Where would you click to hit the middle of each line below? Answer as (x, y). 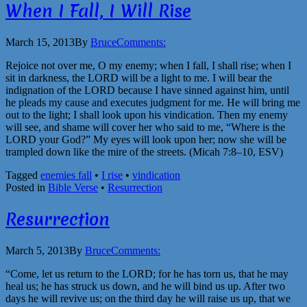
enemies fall (66, 175)
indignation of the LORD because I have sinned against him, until (147, 90)
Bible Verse (73, 187)
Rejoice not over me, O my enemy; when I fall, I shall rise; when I (148, 65)
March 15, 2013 (40, 42)
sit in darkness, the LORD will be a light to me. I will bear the (139, 77)
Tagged (23, 175)
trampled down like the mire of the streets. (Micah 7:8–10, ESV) (144, 151)
